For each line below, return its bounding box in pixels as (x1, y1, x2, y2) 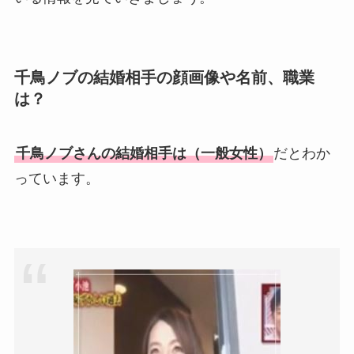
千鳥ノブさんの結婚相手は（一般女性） (15, 145, 272, 162)
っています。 (13, 171, 100, 187)
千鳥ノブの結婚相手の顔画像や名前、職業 (13, 68, 314, 86)
